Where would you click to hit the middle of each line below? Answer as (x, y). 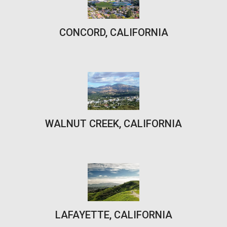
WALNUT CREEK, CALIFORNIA (113, 123)
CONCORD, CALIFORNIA (113, 32)
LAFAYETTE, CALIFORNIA (113, 215)
